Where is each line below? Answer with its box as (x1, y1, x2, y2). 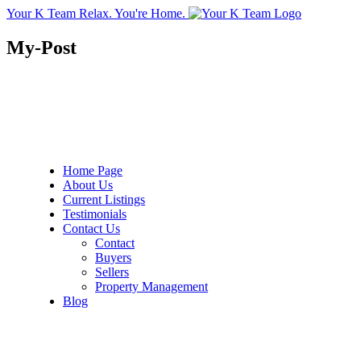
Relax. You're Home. (79, 6, 185, 20)
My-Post (6, 36, 77, 58)
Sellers (95, 264, 129, 279)
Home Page (63, 163, 122, 177)
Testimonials (63, 206, 127, 221)
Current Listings (63, 192, 145, 206)
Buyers (95, 250, 131, 264)
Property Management (95, 279, 208, 293)
